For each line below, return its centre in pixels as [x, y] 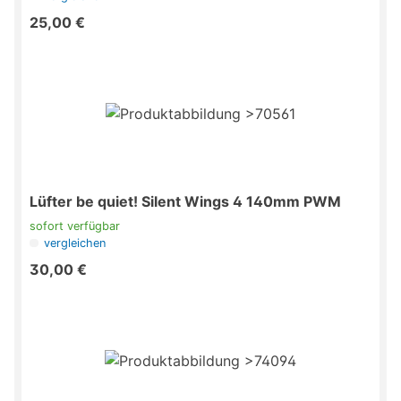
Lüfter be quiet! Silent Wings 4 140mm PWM [185, 202]
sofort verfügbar [75, 226]
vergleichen [75, 243]
